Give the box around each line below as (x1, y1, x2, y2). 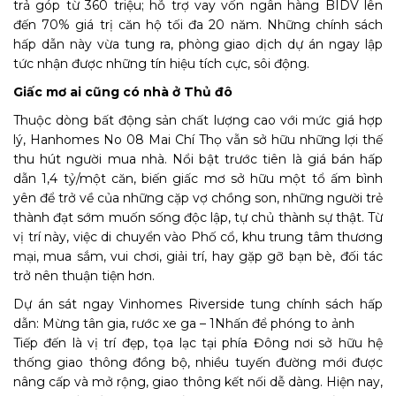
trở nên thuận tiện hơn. (13, 268, 155, 284)
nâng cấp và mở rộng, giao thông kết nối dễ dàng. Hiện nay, (13, 374, 383, 390)
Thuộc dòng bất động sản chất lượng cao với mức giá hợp (13, 112, 383, 128)
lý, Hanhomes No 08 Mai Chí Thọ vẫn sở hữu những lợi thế (13, 132, 383, 148)
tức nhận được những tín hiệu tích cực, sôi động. (13, 56, 309, 72)
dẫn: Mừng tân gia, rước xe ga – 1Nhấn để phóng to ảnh (13, 316, 354, 331)
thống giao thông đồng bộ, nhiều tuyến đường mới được (13, 354, 383, 370)
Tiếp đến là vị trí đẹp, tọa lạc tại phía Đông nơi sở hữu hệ (13, 335, 383, 351)
